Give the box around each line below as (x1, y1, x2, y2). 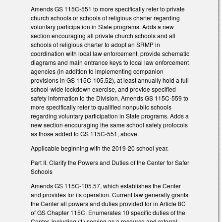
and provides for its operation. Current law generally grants (31, 190, 188, 199)
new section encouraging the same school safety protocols (31, 120, 188, 129)
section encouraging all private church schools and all (31, 31, 175, 40)
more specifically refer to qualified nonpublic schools (31, 103, 171, 111)
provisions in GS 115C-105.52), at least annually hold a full (31, 76, 189, 85)
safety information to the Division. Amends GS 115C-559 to (31, 94, 188, 103)
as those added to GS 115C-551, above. (31, 129, 139, 138)
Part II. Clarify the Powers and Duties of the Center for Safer (31, 158, 189, 167)
